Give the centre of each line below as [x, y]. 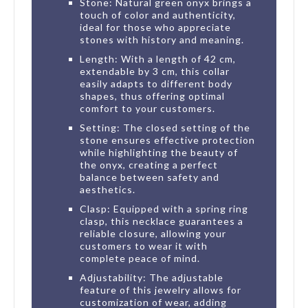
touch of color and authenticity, [158, 14]
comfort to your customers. [147, 108]
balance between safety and [150, 177]
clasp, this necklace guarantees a [162, 221]
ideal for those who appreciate [155, 27]
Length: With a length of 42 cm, [158, 58]
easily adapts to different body [156, 83]
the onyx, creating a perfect [149, 164]
